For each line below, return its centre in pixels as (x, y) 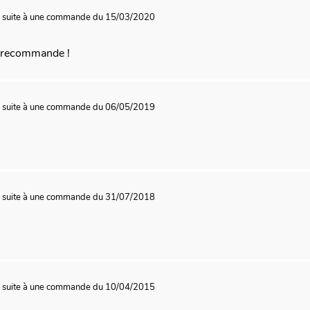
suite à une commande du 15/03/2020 (79, 17)
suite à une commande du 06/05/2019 (79, 107)
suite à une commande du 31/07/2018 (79, 197)
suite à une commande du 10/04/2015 (79, 287)
